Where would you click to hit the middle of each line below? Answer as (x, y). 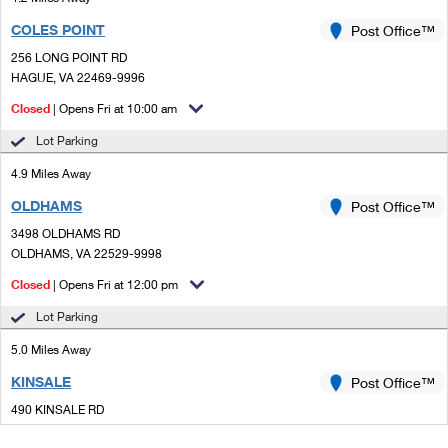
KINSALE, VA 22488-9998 (82, 429)
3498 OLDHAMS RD (65, 233)
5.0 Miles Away (51, 349)
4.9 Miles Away (51, 173)
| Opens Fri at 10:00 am (113, 108)
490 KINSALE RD (57, 409)
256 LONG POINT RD (69, 57)
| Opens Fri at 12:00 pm (114, 284)
